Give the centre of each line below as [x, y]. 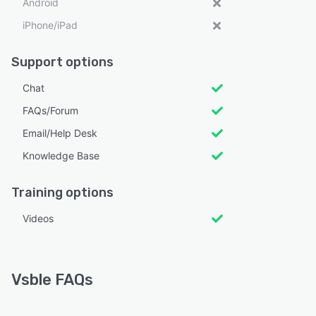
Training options [62, 192]
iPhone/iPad [50, 25]
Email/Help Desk [60, 133]
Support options [62, 62]
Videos [38, 218]
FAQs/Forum [50, 110]
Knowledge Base [61, 155]
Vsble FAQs [52, 279]
